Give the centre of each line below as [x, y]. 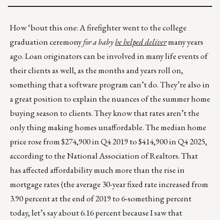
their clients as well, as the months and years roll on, [96, 70]
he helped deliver [141, 42]
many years [185, 42]
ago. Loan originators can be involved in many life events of [109, 56]
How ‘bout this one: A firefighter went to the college [98, 28]
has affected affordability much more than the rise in [97, 170]
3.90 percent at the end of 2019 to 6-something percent [101, 199]
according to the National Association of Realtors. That [104, 156]
